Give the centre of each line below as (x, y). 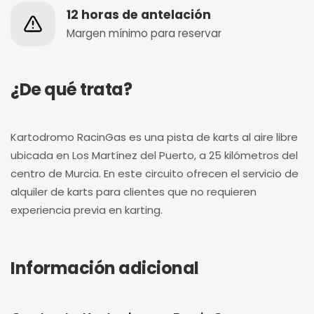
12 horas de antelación (139, 14)
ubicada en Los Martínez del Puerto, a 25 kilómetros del (154, 155)
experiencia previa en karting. (87, 210)
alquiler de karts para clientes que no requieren (134, 192)
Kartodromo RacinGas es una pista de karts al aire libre (154, 137)
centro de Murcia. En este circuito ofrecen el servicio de (155, 173)
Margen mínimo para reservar (144, 33)
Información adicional (105, 268)
